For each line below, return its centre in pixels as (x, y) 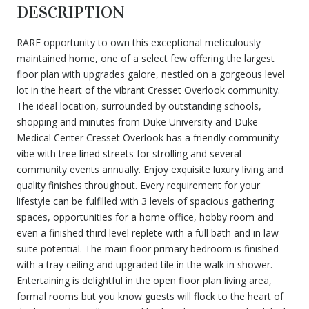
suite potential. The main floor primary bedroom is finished (148, 248)
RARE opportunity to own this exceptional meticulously (139, 42)
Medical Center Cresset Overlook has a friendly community (148, 137)
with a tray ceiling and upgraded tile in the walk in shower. (144, 264)
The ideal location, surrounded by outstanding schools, (139, 106)
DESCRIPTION (70, 12)
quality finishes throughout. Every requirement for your (138, 185)
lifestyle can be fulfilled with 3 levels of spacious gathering (145, 201)
